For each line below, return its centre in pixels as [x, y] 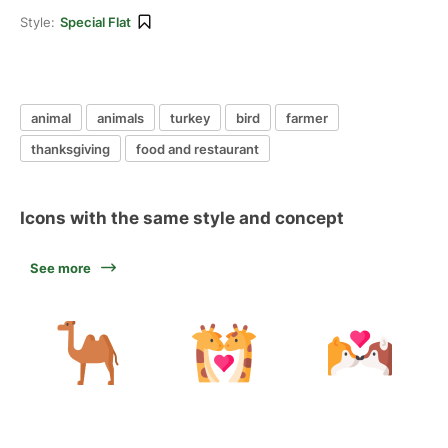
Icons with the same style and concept [182, 218]
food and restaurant [197, 148]
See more [60, 268]
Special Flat [95, 22]
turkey [190, 117]
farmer [307, 117]
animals [120, 117]
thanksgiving [70, 148]
